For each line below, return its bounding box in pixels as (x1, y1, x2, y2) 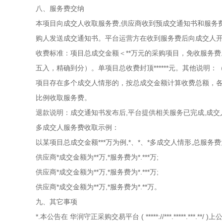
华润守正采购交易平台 (70, 213, 139, 221)
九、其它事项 (36, 198, 77, 206)
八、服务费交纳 (36, 4, 84, 12)
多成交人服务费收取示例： (36, 123, 119, 131)
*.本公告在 (36, 213, 68, 221)
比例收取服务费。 (36, 94, 91, 102)
